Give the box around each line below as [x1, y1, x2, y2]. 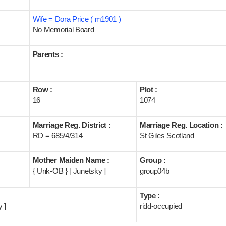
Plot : [139, 85, 158, 94]
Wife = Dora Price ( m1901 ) [32, 15, 121, 23]
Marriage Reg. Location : [139, 121, 223, 129]
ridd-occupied [139, 202, 182, 210]
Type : [139, 191, 160, 200]
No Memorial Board [32, 25, 94, 34]
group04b [139, 166, 169, 175]
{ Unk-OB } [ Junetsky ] [32, 166, 106, 175]
